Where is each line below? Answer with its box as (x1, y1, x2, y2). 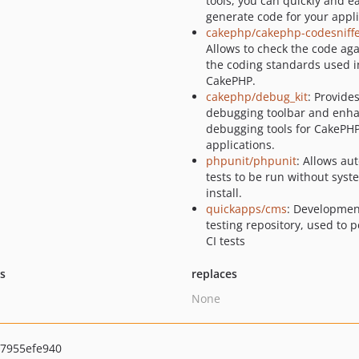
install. (205, 185, 242, 200)
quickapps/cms (205, 201, 287, 216)
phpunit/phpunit (205, 153, 296, 168)
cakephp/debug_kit (205, 89, 308, 104)
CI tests (205, 233, 245, 248)
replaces (191, 266, 237, 281)
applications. (205, 137, 275, 152)
